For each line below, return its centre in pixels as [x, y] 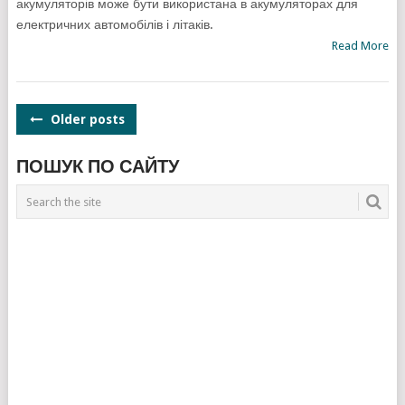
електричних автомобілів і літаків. [114, 25]
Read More [361, 46]
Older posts [85, 120]
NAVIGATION [84, 148]
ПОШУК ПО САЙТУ [97, 167]
